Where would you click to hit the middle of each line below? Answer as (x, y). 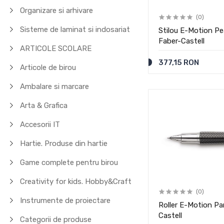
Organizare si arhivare (57, 10)
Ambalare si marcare (55, 86)
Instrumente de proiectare (65, 200)
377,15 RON (179, 62)
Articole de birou (48, 67)
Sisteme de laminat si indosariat (75, 29)
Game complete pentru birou (69, 162)
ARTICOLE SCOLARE (56, 48)
